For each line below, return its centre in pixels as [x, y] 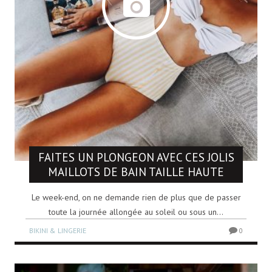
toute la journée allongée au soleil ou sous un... [136, 212]
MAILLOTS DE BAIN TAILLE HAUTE [136, 172]
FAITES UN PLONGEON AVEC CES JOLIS [136, 157]
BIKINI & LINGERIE [58, 230]
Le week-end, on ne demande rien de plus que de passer [136, 197]
